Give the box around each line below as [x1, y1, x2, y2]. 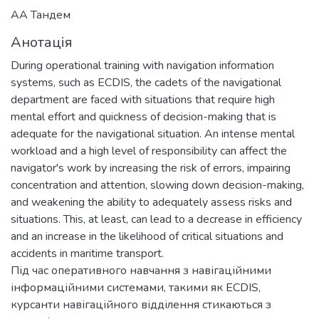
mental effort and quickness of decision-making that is [11, 108, 276, 125]
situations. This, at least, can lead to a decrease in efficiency [11, 211, 302, 227]
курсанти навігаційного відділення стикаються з [11, 296, 271, 313]
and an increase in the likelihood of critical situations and [11, 228, 283, 244]
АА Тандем [11, 6, 70, 23]
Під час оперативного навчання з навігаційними [11, 262, 271, 278]
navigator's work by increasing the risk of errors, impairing [11, 159, 291, 176]
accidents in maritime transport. [11, 245, 164, 261]
